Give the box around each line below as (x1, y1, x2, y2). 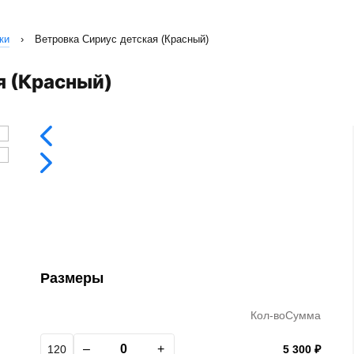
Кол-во (250, 309, 286, 322)
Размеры (40, 270, 104, 286)
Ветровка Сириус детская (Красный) (35, 33, 209, 45)
